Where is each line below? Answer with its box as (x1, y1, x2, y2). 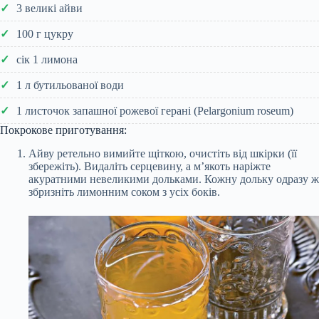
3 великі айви (16, 1, 83, 14)
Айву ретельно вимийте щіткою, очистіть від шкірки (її (28, 147, 297, 159)
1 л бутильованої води (16, 78, 124, 91)
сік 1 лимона (16, 53, 78, 66)
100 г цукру (16, 27, 73, 40)
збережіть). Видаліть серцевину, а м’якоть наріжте (28, 159, 271, 172)
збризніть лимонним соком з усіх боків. (28, 185, 220, 198)
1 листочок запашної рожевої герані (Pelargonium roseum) (16, 104, 293, 117)
